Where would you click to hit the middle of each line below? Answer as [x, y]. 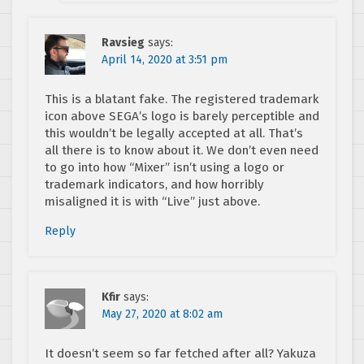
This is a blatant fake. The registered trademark [182, 99]
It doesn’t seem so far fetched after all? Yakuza [180, 353]
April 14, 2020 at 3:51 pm [165, 59]
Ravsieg [123, 42]
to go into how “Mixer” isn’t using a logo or [165, 167]
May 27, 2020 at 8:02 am [162, 314]
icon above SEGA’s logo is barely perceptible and [182, 116]
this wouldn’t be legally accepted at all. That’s [174, 133]
